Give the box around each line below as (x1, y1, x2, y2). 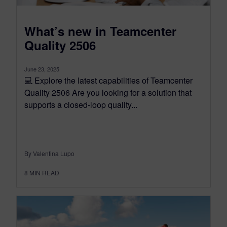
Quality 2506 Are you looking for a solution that (24, 87, 192, 99)
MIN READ (29, 168, 59, 177)
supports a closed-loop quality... (24, 99, 137, 111)
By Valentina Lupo (24, 149, 74, 158)
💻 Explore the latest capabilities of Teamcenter (24, 74, 193, 87)
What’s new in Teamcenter (24, 22, 176, 40)
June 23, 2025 (24, 65, 59, 73)
